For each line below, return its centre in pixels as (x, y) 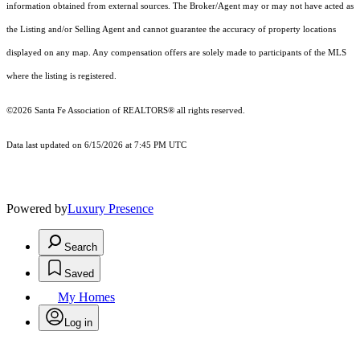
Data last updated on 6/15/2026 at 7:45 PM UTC (96, 145)
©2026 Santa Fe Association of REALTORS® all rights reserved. (126, 111)
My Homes (86, 297)
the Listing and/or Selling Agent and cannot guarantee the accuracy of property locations (171, 30)
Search (81, 247)
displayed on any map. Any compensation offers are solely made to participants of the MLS (176, 53)
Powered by (37, 209)
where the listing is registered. (61, 76)
